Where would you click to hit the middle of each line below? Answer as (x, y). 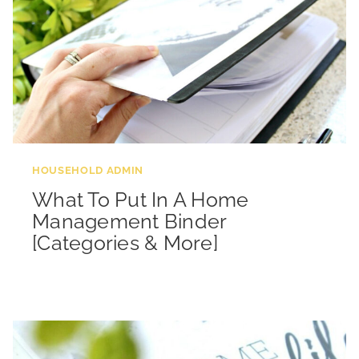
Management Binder (129, 221)
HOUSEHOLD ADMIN (88, 170)
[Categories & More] (125, 242)
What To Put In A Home (141, 199)
